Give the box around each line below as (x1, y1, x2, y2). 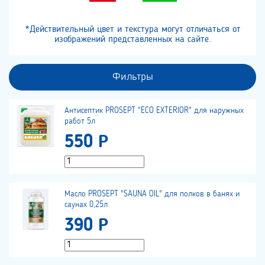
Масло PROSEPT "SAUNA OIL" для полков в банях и (64, 190, 240, 199)
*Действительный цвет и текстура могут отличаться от (24, 25, 241, 35)
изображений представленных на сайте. (54, 35, 211, 45)
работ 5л (64, 117, 95, 126)
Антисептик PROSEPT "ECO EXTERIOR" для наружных (64, 106, 244, 115)
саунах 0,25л (64, 201, 108, 209)
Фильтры (112, 72, 153, 83)
